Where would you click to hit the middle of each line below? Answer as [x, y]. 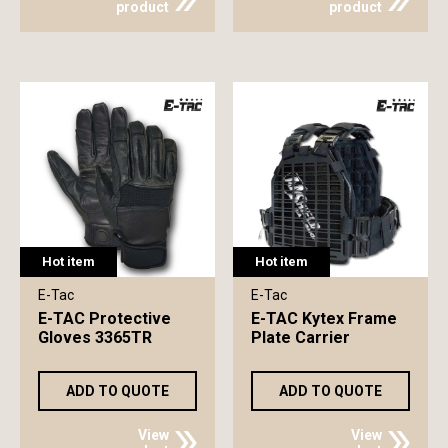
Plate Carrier [300, 338]
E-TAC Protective [104, 319]
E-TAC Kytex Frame [323, 319]
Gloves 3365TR [95, 338]
